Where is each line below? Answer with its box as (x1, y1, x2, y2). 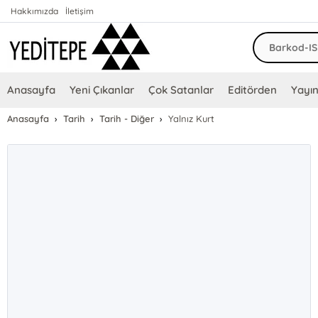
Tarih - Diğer (99, 113, 155, 124)
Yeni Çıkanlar (70, 83, 135, 97)
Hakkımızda (11, 6, 59, 16)
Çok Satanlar (148, 83, 214, 97)
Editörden (228, 83, 278, 97)
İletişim (65, 6, 94, 16)
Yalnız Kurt (168, 113, 215, 124)
